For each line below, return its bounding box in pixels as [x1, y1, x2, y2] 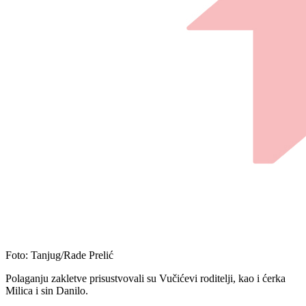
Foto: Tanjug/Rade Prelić [5, 249, 113, 262]
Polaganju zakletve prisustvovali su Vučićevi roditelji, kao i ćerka [5, 273, 286, 285]
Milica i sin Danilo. [5, 285, 88, 297]
